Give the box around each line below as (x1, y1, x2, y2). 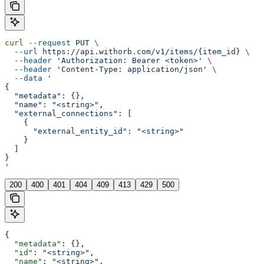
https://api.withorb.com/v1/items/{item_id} (38, 47, 240, 56)
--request (24, 38, 71, 47)
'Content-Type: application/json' (52, 64, 207, 74)
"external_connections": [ (5, 108, 132, 118)
